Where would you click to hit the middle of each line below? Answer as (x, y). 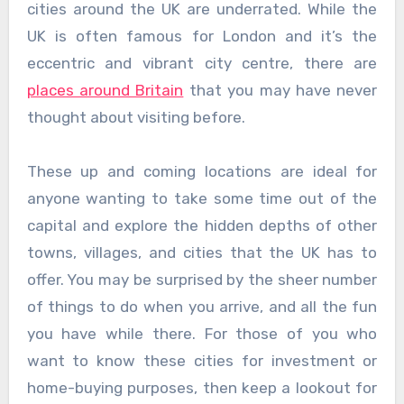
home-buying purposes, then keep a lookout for (202, 388)
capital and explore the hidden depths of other (202, 226)
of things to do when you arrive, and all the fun (202, 307)
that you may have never (280, 91)
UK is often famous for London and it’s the (202, 37)
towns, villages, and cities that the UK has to (202, 253)
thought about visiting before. (136, 118)
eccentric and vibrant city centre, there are (202, 64)
